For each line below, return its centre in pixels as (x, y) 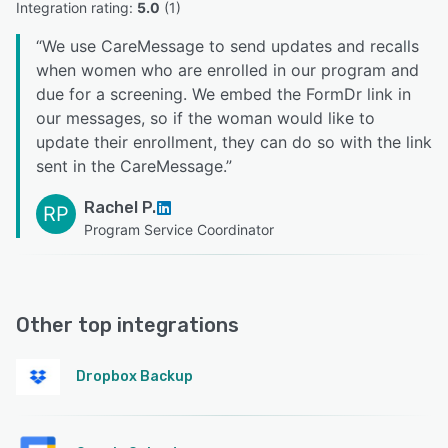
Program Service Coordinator (179, 229)
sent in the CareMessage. (131, 166)
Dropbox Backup (134, 376)
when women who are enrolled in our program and (227, 70)
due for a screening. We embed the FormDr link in (223, 94)
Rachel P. (120, 207)
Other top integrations (127, 325)
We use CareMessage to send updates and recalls (230, 46)
